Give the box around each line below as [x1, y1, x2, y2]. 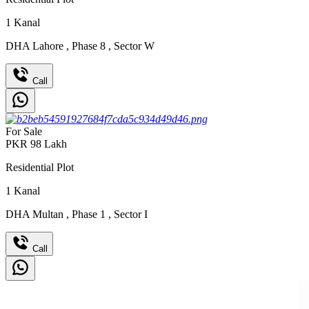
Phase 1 [69, 208, 108, 220]
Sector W [111, 40, 154, 52]
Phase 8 [69, 40, 108, 52]
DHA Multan [6, 208, 66, 220]
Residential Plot [6, 161, 74, 173]
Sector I [111, 208, 148, 220]
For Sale [6, 125, 42, 137]
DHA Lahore [6, 40, 66, 52]
